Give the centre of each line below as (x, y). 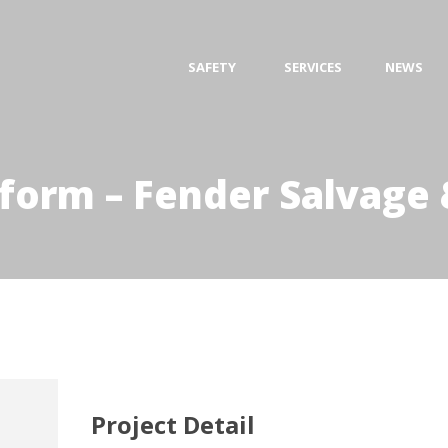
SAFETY (212, 67)
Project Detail (172, 424)
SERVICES (313, 67)
